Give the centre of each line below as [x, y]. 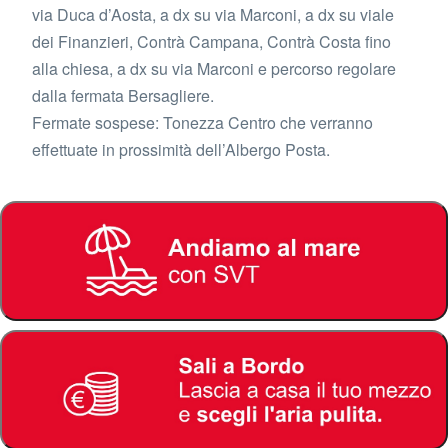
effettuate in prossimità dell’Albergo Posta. [181, 149]
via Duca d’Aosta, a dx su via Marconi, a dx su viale [213, 14]
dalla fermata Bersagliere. [123, 95]
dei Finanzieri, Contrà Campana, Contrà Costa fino [211, 41]
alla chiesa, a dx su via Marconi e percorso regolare [214, 68]
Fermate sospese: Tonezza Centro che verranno [202, 122]
